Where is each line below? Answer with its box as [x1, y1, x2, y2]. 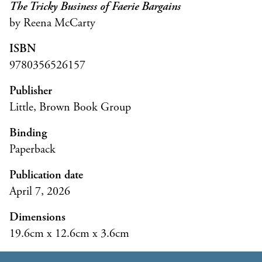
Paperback [9, 142, 56, 157]
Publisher [9, 84, 52, 99]
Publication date [9, 168, 83, 183]
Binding [9, 126, 47, 141]
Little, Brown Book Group [9, 100, 131, 115]
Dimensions [9, 210, 65, 225]
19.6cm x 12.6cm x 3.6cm [9, 226, 129, 242]
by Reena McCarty [9, 16, 95, 31]
